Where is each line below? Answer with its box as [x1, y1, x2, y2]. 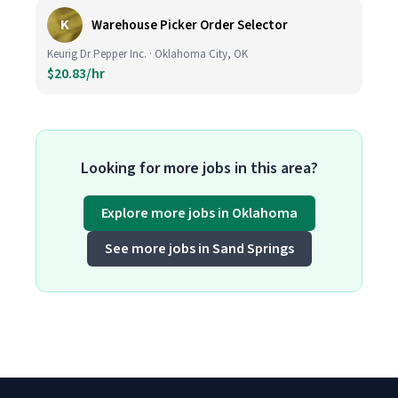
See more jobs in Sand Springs [104, 239, 294, 259]
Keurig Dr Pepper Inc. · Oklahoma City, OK [47, 46, 248, 62]
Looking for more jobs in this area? [80, 157, 318, 179]
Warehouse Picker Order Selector [92, 15, 288, 35]
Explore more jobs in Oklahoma [100, 203, 298, 223]
